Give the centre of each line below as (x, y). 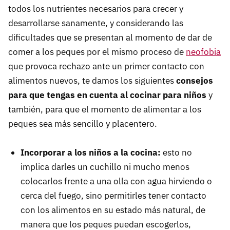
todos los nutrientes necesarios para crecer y (96, 8)
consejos (195, 80)
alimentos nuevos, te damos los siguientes (92, 80)
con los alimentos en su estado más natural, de (113, 210)
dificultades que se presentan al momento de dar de (110, 37)
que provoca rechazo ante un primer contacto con (106, 66)
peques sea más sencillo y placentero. (83, 123)
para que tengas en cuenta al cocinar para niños (108, 95)
